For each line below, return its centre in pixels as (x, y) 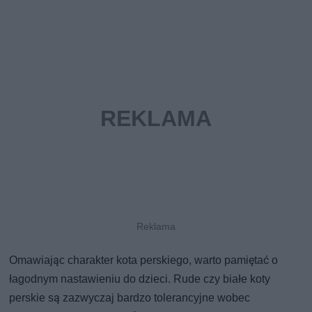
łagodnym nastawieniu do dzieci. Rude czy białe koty (140, 279)
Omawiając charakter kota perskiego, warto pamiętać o (144, 260)
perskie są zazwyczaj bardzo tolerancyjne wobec (130, 297)
